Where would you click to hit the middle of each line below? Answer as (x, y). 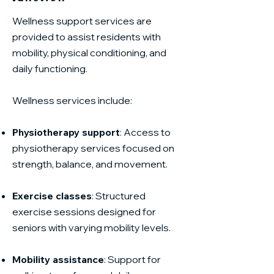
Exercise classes (52, 196)
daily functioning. (51, 68)
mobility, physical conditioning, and (89, 53)
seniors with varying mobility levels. (91, 228)
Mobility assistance (58, 259)
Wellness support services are (82, 21)
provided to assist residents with (87, 37)
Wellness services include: (72, 100)
